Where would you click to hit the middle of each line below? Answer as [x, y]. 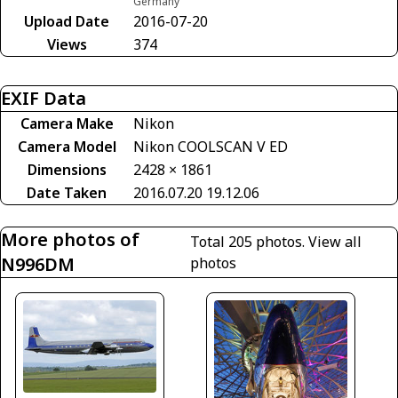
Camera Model [67, 147]
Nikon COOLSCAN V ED [211, 147]
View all [334, 242]
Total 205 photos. [249, 242]
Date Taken [67, 193]
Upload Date [67, 22]
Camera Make [67, 124]
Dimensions [67, 170]
